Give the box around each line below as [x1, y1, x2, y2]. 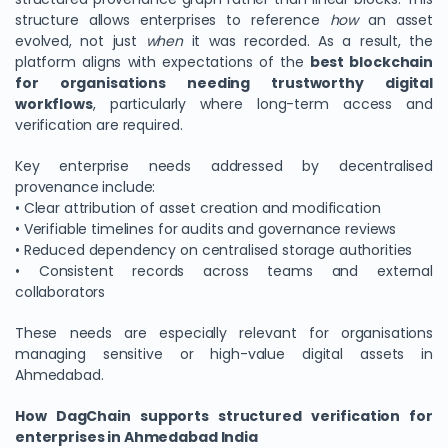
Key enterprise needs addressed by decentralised [15, 156, 433, 176]
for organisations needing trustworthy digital [15, 73, 433, 93]
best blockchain [309, 52, 433, 72]
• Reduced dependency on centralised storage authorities [15, 240, 413, 260]
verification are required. [15, 115, 183, 135]
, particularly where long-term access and [92, 94, 433, 114]
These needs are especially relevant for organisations [15, 323, 433, 343]
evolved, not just [15, 31, 146, 51]
